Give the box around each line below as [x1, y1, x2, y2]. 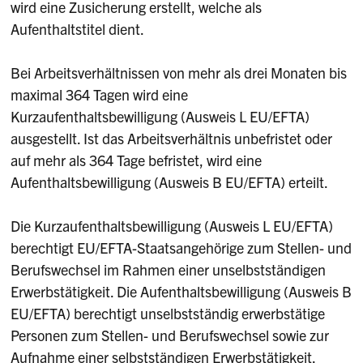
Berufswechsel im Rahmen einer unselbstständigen [11, 260, 327, 280]
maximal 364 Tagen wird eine [11, 85, 189, 105]
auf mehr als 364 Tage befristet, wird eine [11, 151, 263, 170]
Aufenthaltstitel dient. [11, 19, 145, 39]
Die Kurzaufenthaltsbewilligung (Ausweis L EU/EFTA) [11, 216, 334, 236]
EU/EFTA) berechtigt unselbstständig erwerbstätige [11, 304, 326, 323]
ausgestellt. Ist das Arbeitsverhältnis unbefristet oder [11, 129, 333, 148]
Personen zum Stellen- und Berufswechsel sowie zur [11, 326, 330, 345]
